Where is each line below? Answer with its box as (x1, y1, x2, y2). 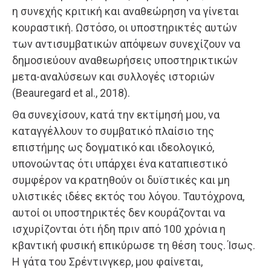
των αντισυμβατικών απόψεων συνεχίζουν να (12, 38, 240, 51)
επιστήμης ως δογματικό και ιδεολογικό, (12, 141, 214, 154)
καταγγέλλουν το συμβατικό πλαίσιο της (12, 125, 214, 138)
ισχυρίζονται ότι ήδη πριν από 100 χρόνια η (12, 223, 226, 236)
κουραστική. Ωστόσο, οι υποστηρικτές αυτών (12, 21, 237, 34)
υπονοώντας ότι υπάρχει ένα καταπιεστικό (12, 157, 227, 171)
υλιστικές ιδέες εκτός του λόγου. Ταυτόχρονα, (12, 190, 244, 203)
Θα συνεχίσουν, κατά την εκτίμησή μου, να (12, 108, 220, 122)
